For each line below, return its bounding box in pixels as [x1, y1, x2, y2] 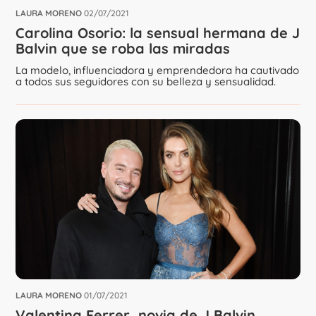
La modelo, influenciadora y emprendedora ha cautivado [16, 63, 300, 78]
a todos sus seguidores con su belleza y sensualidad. [16, 75, 276, 89]
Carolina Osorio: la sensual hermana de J [16, 24, 300, 42]
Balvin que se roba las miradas [16, 39, 231, 58]
